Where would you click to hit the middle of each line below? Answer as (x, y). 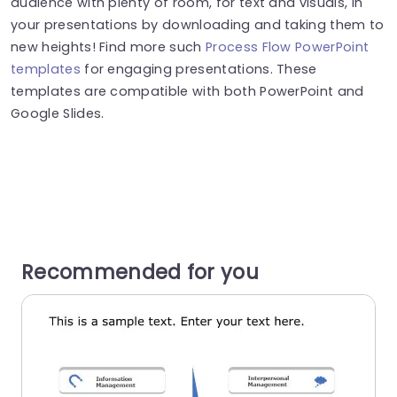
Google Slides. (58, 113)
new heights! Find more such (108, 47)
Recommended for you (140, 272)
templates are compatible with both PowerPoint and (187, 91)
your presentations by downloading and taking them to (198, 24)
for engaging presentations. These (198, 69)
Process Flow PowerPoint (287, 47)
